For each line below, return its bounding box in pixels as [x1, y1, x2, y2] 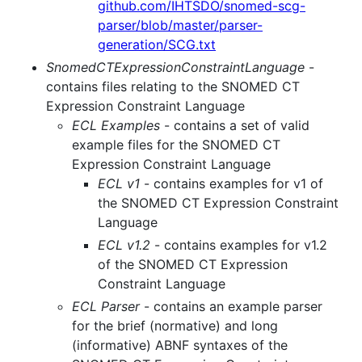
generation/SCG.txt [98, 36, 216, 53]
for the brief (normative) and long [72, 318, 278, 335]
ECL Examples [72, 117, 160, 134]
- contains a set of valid [160, 117, 309, 134]
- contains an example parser [140, 298, 322, 315]
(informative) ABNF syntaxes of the [72, 337, 288, 354]
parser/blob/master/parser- [98, 17, 263, 34]
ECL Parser [72, 298, 140, 315]
